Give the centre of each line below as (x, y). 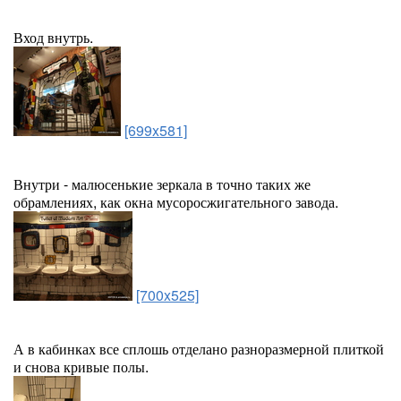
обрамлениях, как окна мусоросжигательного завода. (176, 202)
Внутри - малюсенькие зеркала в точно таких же (162, 184)
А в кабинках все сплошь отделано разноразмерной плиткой (199, 349)
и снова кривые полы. (81, 367)
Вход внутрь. (53, 37)
